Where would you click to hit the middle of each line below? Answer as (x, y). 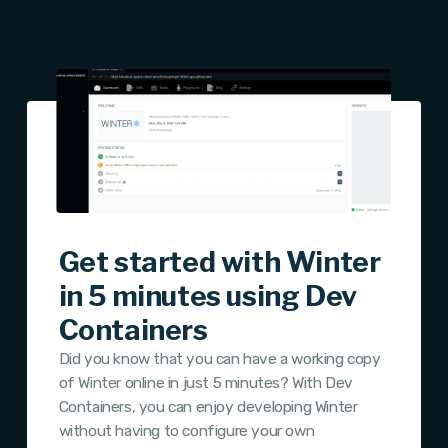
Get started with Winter (219, 262)
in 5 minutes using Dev (207, 296)
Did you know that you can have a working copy (219, 359)
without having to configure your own (186, 431)
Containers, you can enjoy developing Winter (208, 407)
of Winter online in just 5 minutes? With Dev (206, 383)
